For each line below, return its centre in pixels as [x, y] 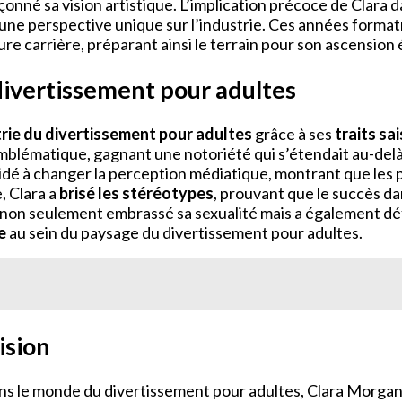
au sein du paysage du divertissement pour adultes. [184, 233]
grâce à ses [293, 134]
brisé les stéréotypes [136, 193]
